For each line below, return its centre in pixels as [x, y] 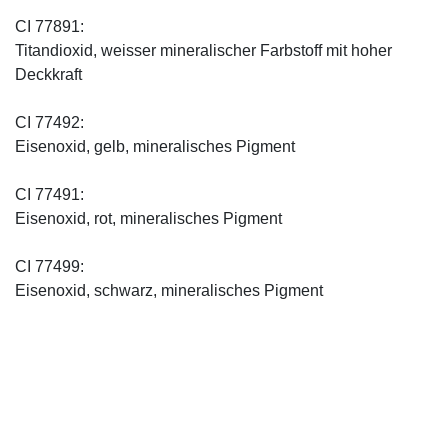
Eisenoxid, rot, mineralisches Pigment [148, 219]
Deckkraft [48, 75]
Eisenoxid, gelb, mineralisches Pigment [155, 147]
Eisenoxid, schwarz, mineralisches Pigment [169, 291]
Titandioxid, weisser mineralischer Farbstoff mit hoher [203, 51]
